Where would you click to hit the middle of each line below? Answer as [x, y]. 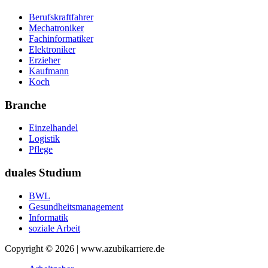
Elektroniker [52, 49]
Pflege [41, 150]
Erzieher [45, 60]
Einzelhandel [53, 128]
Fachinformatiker [61, 38]
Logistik [44, 139]
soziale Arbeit [54, 228]
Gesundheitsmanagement [76, 206]
